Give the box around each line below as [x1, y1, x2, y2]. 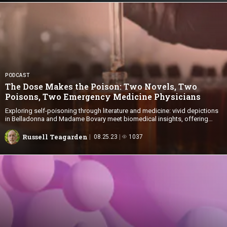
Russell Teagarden [22, 132, 88, 141]
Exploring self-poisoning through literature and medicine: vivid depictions [5, 106, 218, 115]
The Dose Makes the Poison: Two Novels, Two [5, 81, 197, 92]
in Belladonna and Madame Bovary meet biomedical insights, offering [5, 115, 208, 123]
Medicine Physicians [113, 91, 201, 102]
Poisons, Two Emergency [5, 91, 113, 102]
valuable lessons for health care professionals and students [5, 123, 180, 131]
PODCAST [5, 72, 30, 78]
